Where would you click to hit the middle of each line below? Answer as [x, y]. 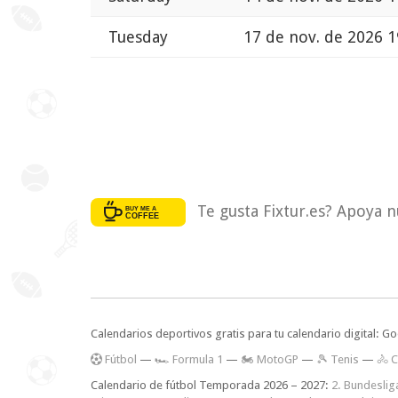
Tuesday [138, 37]
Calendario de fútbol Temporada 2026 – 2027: [211, 386]
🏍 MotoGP [270, 360]
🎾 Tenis [338, 360]
